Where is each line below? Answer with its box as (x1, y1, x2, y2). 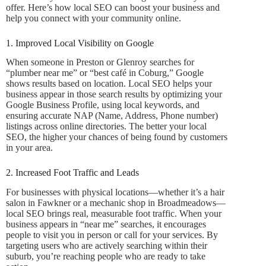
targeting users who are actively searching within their (6, 240, 207, 251)
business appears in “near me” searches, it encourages (6, 219, 206, 230)
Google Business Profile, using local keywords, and (6, 100, 199, 110)
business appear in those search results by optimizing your (6, 89, 222, 100)
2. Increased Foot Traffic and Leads (6, 167, 139, 178)
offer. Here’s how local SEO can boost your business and (6, 2, 220, 12)
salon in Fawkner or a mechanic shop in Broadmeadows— (6, 198, 226, 208)
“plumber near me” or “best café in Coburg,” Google (6, 68, 204, 78)
